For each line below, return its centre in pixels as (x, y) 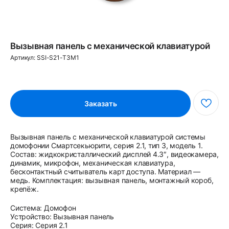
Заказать (100, 104)
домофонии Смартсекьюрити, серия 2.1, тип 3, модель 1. (107, 146)
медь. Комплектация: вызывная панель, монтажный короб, (112, 180)
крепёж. (25, 189)
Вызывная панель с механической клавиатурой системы (108, 137)
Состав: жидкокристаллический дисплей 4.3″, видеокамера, (114, 154)
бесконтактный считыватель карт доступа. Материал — (105, 172)
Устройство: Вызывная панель (62, 217)
